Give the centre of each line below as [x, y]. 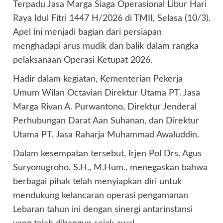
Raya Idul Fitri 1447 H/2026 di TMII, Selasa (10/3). [111, 18]
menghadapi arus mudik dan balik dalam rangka [106, 46]
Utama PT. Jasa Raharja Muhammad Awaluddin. [106, 135]
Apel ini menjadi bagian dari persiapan [87, 32]
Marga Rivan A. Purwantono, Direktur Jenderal [105, 107]
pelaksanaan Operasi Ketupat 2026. [82, 60]
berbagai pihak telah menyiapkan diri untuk [97, 181]
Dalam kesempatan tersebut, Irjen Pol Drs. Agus [107, 154]
